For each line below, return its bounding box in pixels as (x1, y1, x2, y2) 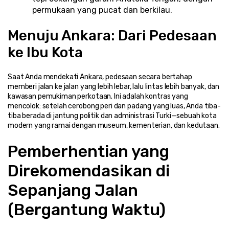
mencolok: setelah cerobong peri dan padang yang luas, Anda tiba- (8, 101, 221, 110)
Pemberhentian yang (8, 141, 169, 161)
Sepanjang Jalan (8, 180, 138, 200)
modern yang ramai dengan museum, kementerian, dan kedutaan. (8, 121, 220, 130)
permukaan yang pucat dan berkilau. (32, 5, 172, 15)
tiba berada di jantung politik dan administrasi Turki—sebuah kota (8, 111, 217, 120)
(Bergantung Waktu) (8, 199, 166, 219)
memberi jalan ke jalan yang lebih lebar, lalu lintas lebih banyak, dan (8, 82, 220, 91)
